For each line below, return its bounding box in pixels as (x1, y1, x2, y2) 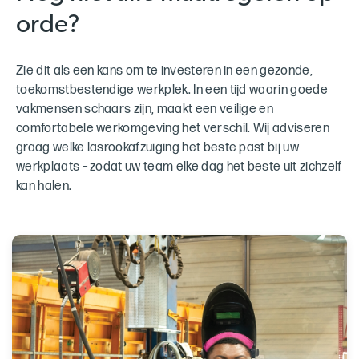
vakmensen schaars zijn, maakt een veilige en (16, 101, 274, 117)
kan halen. (16, 178, 72, 194)
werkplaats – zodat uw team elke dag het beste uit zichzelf (16, 159, 342, 175)
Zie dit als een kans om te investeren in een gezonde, (16, 63, 313, 79)
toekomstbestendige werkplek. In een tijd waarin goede (16, 82, 328, 98)
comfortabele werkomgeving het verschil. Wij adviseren (16, 120, 329, 136)
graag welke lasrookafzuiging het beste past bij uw (16, 139, 300, 155)
